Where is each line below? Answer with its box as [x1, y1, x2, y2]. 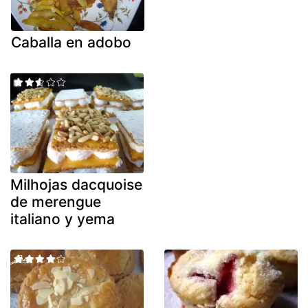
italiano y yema [10, 210, 115, 228]
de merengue [10, 192, 101, 210]
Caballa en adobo [11, 34, 131, 52]
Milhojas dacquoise [10, 175, 142, 193]
